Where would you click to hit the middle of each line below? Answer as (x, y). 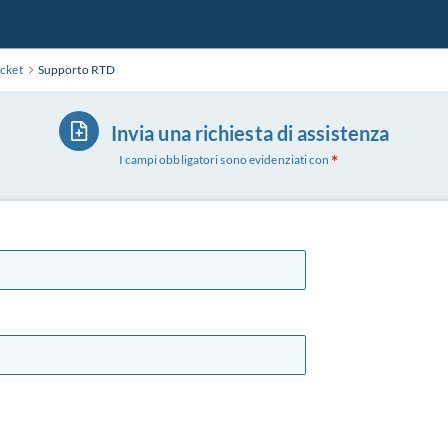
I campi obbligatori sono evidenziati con (224, 159)
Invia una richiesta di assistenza (250, 133)
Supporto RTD (76, 69)
